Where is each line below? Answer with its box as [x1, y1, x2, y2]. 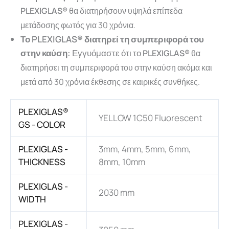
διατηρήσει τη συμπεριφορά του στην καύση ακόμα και [20, 61, 212, 73]
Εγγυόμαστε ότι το [72, 47, 143, 59]
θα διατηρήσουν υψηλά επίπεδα [67, 5, 182, 16]
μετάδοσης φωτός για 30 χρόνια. [20, 19, 135, 31]
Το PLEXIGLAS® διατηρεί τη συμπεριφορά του [20, 33, 204, 45]
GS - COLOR [18, 119, 66, 131]
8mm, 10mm [98, 156, 145, 168]
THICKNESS [18, 156, 66, 168]
